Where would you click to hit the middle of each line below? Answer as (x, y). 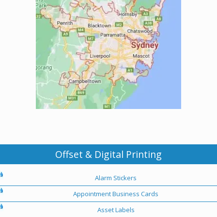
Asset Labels (116, 209)
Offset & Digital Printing (108, 154)
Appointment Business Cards (116, 194)
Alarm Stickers (116, 178)
